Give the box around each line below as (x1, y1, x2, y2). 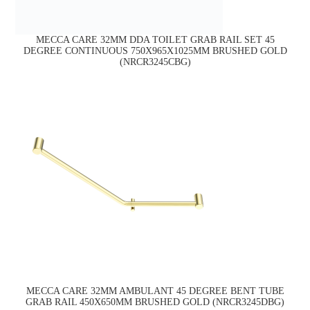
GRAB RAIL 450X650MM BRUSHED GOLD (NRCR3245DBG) (26, 296, 284, 307)
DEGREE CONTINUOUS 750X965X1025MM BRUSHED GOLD (23, 46, 287, 57)
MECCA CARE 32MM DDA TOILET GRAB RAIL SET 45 (35, 35, 275, 46)
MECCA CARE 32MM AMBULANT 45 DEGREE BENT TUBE (26, 285, 284, 296)
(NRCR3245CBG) (119, 57, 191, 68)
